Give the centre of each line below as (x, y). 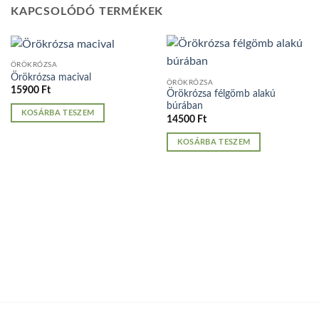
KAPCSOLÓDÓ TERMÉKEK (87, 12)
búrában (184, 106)
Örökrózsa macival (51, 77)
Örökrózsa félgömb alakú (221, 94)
